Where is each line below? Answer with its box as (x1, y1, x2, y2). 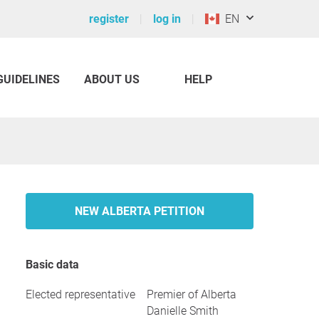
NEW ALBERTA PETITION (75, 204, 204, 218)
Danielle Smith (147, 304, 219, 318)
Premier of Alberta (147, 288, 236, 301)
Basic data (33, 258, 79, 271)
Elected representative (26, 288, 135, 301)
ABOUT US (84, 73, 140, 86)
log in (153, 12, 181, 26)
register (89, 12, 129, 26)
